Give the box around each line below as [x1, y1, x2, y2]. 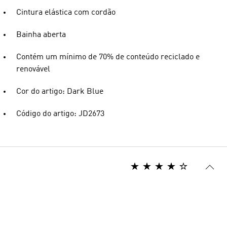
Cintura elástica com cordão [16, 9, 116, 17]
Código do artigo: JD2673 [16, 110, 104, 118]
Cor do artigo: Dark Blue [16, 88, 103, 96]
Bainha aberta [16, 31, 66, 39]
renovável [16, 65, 50, 73]
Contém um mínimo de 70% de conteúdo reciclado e [16, 53, 200, 61]
